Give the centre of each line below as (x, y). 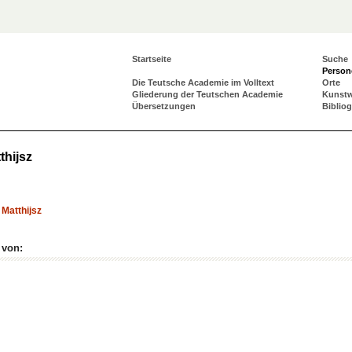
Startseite (152, 59)
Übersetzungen (164, 106)
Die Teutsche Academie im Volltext (203, 82)
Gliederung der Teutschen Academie (207, 94)
